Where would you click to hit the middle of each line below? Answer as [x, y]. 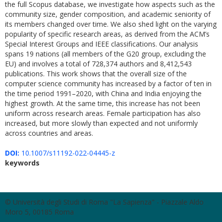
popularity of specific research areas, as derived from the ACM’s [107, 34]
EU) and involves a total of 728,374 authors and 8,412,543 [98, 64]
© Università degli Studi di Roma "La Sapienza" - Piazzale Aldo [104, 202]
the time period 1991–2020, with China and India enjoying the [103, 93]
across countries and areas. [49, 133]
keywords [22, 163]
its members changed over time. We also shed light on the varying [111, 24]
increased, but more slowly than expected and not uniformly [101, 123]
